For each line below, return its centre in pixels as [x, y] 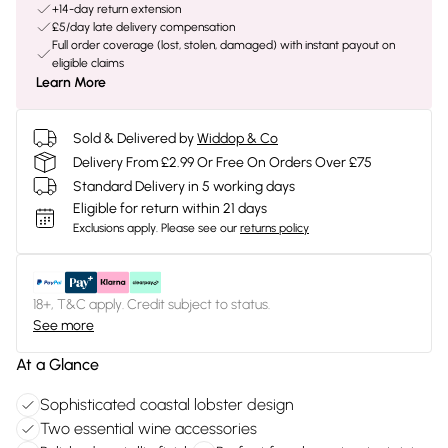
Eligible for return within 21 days [170, 208]
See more [63, 325]
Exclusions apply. [115, 228]
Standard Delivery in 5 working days [184, 186]
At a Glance [57, 364]
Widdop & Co [237, 138]
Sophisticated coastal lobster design [166, 404]
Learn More [71, 82]
